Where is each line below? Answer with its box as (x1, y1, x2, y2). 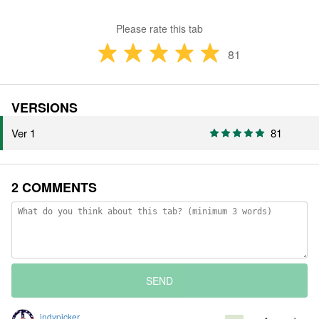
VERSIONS (11, 98, 78, 117)
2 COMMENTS (11, 178, 97, 197)
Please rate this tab (116, 21, 203, 36)
